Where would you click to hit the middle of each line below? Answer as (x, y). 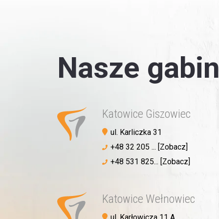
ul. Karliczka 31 (136, 132)
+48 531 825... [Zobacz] (150, 161)
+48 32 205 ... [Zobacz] (149, 147)
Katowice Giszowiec (146, 114)
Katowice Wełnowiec (149, 199)
